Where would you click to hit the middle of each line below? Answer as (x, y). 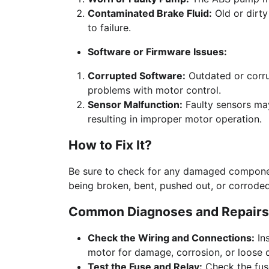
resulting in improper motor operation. (175, 119)
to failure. (109, 28)
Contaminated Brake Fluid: (150, 13)
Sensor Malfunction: (135, 104)
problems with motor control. (154, 90)
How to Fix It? (110, 145)
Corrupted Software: (137, 76)
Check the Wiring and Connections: (171, 238)
